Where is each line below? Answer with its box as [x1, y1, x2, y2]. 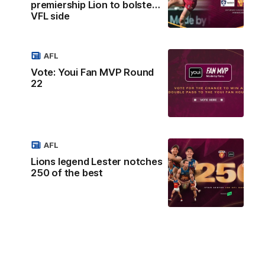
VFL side [31, 10, 70, 22]
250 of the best [31, 167, 103, 179]
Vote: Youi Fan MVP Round [31, 66, 154, 78]
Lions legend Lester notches [31, 156, 163, 168]
